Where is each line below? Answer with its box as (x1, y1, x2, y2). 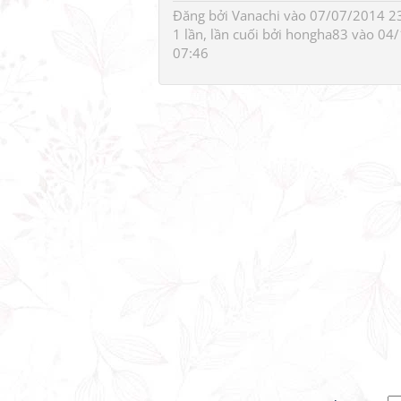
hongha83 (286, 25, 348, 43)
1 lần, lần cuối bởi (173, 25, 286, 43)
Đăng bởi (173, 6, 232, 24)
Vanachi (232, 6, 280, 24)
